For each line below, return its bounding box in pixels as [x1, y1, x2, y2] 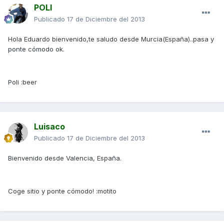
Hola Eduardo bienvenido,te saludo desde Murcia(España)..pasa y [8, 35, 214, 43]
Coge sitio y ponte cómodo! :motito [8, 187, 116, 195]
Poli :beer [8, 78, 37, 86]
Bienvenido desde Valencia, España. [8, 154, 121, 162]
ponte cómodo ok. [8, 45, 64, 53]
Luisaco [34, 121, 65, 132]
